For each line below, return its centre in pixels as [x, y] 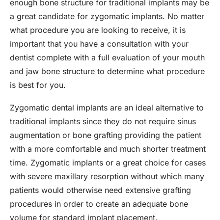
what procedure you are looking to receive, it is [98, 30]
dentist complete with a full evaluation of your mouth [107, 57]
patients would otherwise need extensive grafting [100, 190]
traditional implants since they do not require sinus [103, 121]
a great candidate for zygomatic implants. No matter [107, 16]
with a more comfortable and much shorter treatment [108, 149]
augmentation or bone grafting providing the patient [106, 135]
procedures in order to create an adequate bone [99, 204]
